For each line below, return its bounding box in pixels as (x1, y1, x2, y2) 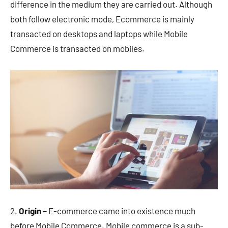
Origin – (19, 205, 47, 216)
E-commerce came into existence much (47, 205, 195, 216)
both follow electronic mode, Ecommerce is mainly (10, 13, 194, 24)
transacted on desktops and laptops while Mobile (10, 28, 188, 39)
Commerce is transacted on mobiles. (10, 43, 145, 53)
